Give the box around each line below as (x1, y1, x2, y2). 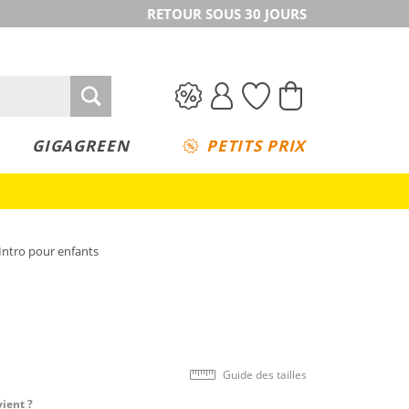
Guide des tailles (223, 367, 307, 382)
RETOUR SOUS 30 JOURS (147, 5, 307, 23)
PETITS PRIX (205, 135, 306, 156)
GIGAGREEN (31, 135, 130, 156)
